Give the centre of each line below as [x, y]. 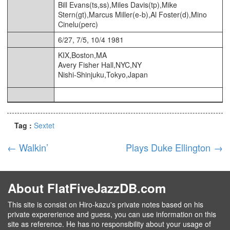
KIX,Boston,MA [82, 55]
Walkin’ [34, 147]
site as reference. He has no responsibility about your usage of [109, 224]
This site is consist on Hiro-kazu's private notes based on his [106, 204]
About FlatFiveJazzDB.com [87, 188]
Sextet [44, 125]
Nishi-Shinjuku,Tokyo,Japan [103, 74]
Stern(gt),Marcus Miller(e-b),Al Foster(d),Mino [132, 14]
